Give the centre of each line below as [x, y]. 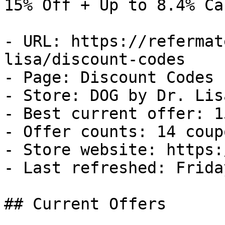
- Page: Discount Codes [109, 77]
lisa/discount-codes [95, 59]
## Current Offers [85, 204]
